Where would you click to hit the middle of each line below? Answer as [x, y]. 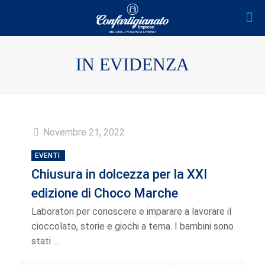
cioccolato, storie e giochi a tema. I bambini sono [132, 226]
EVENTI [47, 156]
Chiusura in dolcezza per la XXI [119, 174]
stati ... [45, 241]
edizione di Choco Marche [105, 193]
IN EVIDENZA [132, 64]
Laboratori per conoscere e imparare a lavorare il [131, 211]
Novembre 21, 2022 [84, 132]
